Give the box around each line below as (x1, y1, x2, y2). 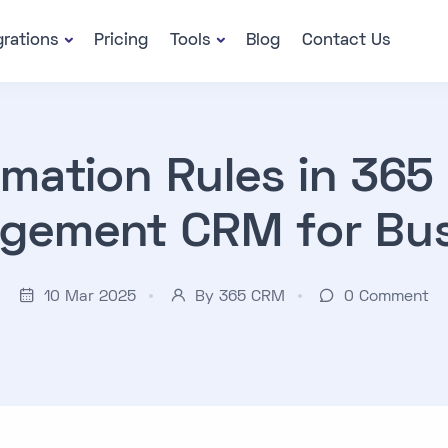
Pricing (94, 33, 149, 49)
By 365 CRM (195, 290, 285, 304)
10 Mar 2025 (44, 290, 136, 304)
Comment (359, 290, 429, 304)
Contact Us (302, 33, 392, 49)
